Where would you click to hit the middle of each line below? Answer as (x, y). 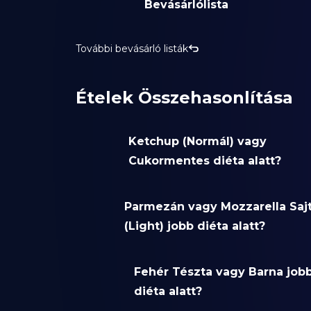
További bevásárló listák (132, 49)
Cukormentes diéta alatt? (204, 161)
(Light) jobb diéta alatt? (195, 226)
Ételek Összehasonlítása (184, 98)
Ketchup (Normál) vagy (197, 142)
